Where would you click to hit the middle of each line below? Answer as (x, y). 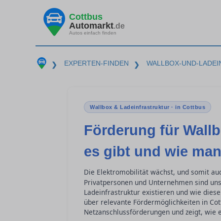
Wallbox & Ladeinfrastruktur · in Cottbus (147, 107)
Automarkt (91, 25)
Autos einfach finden (93, 33)
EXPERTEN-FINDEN (96, 63)
